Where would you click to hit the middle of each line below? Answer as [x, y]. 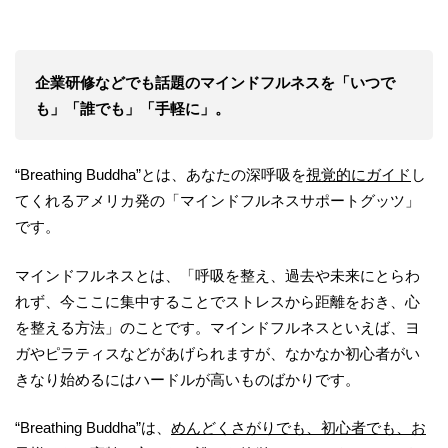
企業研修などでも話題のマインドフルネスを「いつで [215, 82]
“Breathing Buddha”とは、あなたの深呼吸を [160, 175]
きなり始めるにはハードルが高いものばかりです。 [187, 379]
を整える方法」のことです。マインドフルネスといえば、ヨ [217, 327]
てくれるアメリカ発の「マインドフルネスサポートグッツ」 [217, 201]
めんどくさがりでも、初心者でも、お [298, 428]
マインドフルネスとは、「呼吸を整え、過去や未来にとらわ [217, 275]
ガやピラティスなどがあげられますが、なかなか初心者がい [217, 353]
